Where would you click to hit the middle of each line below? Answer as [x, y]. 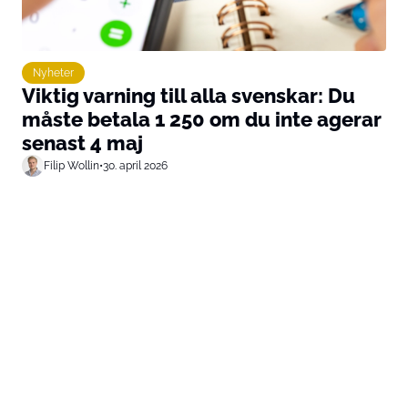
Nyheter [53, 72]
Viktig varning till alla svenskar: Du [189, 96]
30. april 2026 [135, 165]
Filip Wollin [71, 165]
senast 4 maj [82, 143]
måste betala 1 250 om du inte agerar [202, 119]
